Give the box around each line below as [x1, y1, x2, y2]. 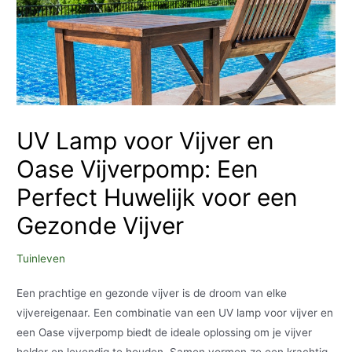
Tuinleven [16, 251, 66, 265]
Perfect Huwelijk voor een [16, 182, 299, 211]
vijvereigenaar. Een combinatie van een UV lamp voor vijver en [16, 306, 334, 319]
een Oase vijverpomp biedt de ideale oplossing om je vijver [16, 325, 313, 339]
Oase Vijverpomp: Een [16, 154, 259, 183]
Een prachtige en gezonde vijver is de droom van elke [16, 286, 288, 299]
